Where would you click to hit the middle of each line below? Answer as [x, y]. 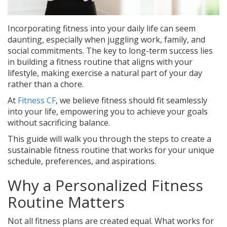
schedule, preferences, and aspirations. [82, 161]
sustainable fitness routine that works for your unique [111, 150]
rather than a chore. [46, 84]
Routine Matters [66, 202]
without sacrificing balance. [59, 123]
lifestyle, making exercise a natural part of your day [105, 73]
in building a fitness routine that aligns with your [100, 62]
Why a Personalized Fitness [105, 185]
